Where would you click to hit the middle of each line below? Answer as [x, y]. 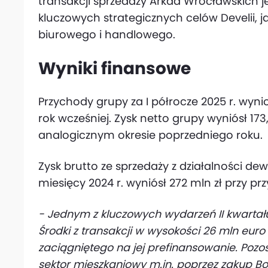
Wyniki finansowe [115, 68]
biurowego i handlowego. [107, 34]
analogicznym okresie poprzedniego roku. [150, 135]
